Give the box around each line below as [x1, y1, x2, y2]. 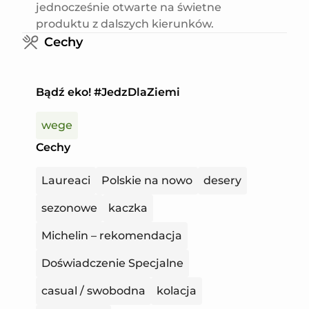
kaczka [108, 201, 148, 215]
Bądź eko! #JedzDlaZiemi [36, 85, 180, 99]
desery [203, 173, 241, 187]
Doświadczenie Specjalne [41, 256, 183, 270]
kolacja [157, 283, 197, 297]
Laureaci [41, 173, 90, 187]
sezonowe [41, 201, 97, 215]
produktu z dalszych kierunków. [36, 17, 214, 30]
